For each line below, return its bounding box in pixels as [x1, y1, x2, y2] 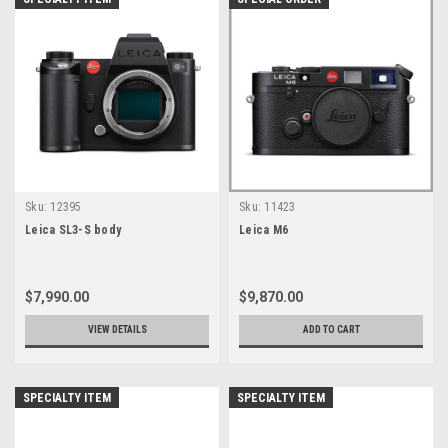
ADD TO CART [302, 323, 360, 335]
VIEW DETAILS [87, 323, 147, 335]
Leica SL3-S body [25, 222, 121, 237]
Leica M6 [239, 222, 288, 237]
